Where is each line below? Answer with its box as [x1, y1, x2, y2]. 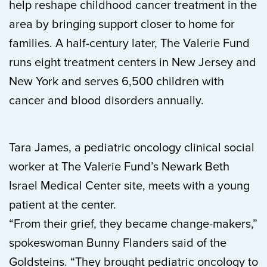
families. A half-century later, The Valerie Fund [9, 36, 250, 51]
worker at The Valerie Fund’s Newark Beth [9, 160, 229, 174]
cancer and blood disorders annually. [9, 94, 204, 108]
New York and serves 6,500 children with [9, 74, 224, 89]
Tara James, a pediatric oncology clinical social [9, 141, 254, 155]
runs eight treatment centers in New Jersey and [9, 55, 256, 70]
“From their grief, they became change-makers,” [9, 217, 257, 231]
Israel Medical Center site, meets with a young [9, 179, 250, 193]
